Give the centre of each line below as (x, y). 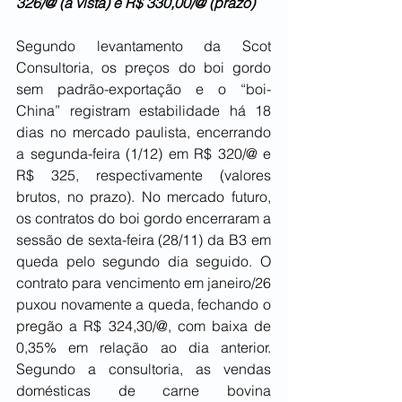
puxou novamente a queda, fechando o (144, 305)
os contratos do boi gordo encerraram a (144, 218)
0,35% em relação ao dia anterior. (144, 348)
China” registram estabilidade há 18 (144, 111)
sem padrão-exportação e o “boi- (144, 89)
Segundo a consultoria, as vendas (144, 369)
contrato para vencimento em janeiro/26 (144, 283)
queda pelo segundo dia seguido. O (144, 262)
